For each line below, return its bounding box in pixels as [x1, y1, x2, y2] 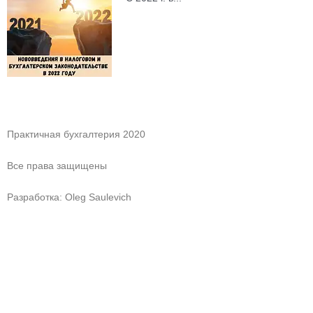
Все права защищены [7, 161, 107, 171]
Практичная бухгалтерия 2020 [7, 129, 145, 140]
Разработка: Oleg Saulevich [7, 192, 131, 203]
